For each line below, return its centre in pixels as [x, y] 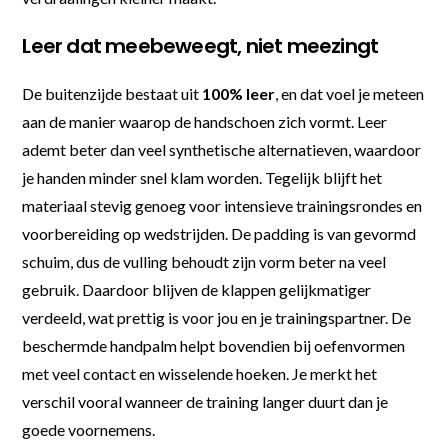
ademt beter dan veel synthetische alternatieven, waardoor [222, 150]
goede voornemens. [89, 430]
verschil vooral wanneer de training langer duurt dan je [205, 402]
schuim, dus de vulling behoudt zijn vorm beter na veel [204, 262]
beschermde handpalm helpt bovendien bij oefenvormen [214, 346]
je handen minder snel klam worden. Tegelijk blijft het [202, 178]
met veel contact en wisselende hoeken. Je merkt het [200, 374]
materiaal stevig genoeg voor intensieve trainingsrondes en [222, 206]
